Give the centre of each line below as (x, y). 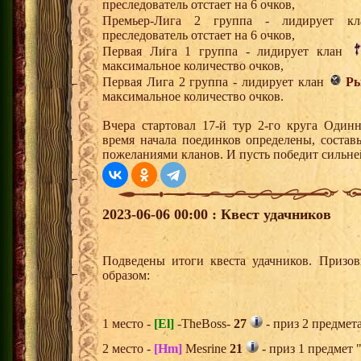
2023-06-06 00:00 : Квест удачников (217, 215)
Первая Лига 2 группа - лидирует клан (216, 82)
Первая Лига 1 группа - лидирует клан (226, 52)
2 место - (128, 349)
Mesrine (206, 349)
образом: (126, 276)
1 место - (128, 324)
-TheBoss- (204, 324)
